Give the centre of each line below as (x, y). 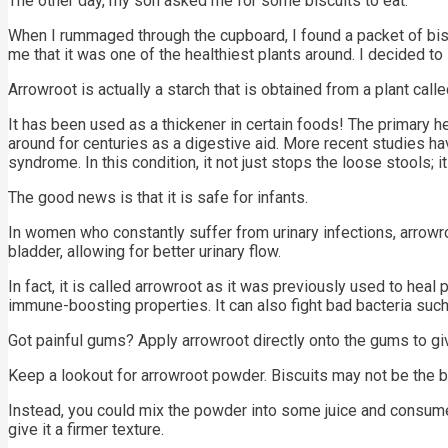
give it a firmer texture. (86, 429)
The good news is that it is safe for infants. (158, 197)
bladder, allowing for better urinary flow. (144, 251)
